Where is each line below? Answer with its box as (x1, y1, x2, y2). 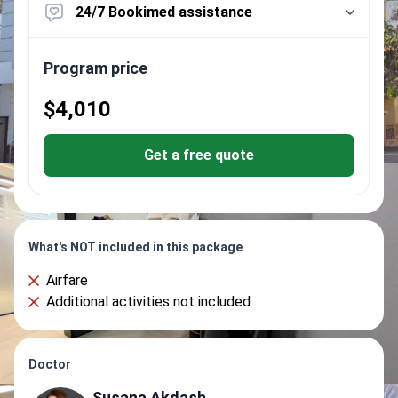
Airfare (46, 272, 88, 289)
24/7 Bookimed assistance (76, 4, 252, 20)
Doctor (28, 357, 71, 371)
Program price (44, 59, 147, 77)
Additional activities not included (46, 293, 251, 310)
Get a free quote (144, 147, 254, 163)
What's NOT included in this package (28, 240, 243, 254)
